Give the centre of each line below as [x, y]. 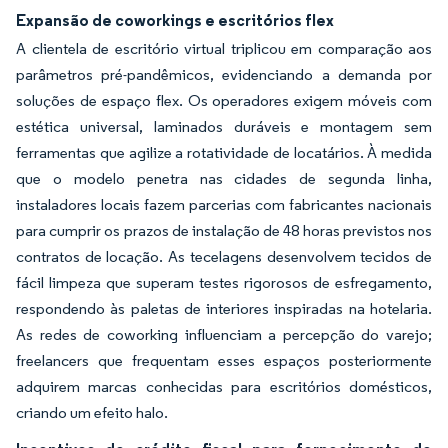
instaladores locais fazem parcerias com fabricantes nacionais [224, 204]
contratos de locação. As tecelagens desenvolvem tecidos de [224, 256]
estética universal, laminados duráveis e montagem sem [224, 126]
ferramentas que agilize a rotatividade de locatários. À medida [224, 152]
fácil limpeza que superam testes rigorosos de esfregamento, [224, 282]
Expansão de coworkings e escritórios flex [175, 20]
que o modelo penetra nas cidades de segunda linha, [224, 178]
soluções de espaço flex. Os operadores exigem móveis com [224, 100]
